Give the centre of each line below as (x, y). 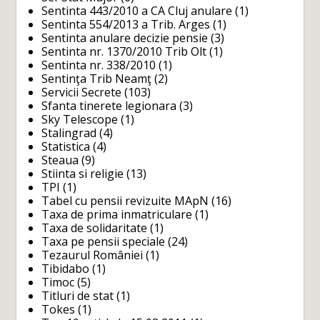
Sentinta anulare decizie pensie (125, 38)
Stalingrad (69, 133)
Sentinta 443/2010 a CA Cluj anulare (137, 11)
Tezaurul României (92, 255)
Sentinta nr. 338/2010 (99, 65)
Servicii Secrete (82, 92)
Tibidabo (66, 269)
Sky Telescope (80, 120)
